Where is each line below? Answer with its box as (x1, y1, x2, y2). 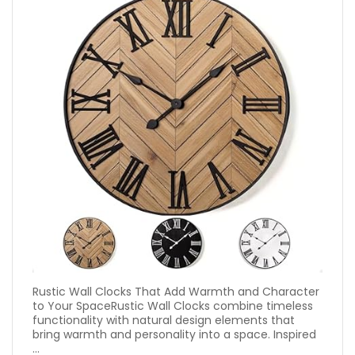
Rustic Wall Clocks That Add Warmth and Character (32, 284, 319, 300)
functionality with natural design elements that (32, 312, 295, 328)
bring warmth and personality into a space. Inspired (32, 326, 316, 342)
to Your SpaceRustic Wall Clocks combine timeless (32, 298, 313, 314)
